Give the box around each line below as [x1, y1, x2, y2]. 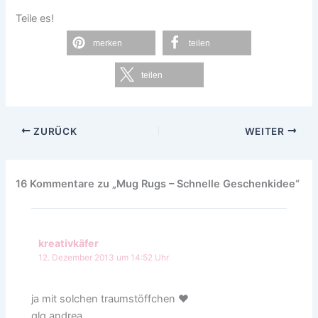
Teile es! [16, 12, 55, 26]
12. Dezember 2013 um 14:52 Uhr [38, 252, 170, 263]
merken [93, 38, 122, 49]
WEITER [244, 125, 287, 137]
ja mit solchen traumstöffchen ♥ [31, 292, 190, 305]
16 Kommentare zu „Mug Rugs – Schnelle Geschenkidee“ [16, 177, 300, 191]
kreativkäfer [38, 236, 99, 249]
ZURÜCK [31, 125, 77, 137]
